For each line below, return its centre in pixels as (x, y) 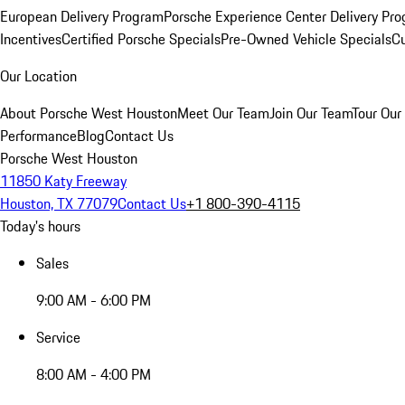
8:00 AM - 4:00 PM (94, 374)
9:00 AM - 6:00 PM (94, 300)
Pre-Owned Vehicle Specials (306, 39)
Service (58, 337)
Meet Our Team (223, 113)
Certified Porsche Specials (141, 39)
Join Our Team (311, 113)
